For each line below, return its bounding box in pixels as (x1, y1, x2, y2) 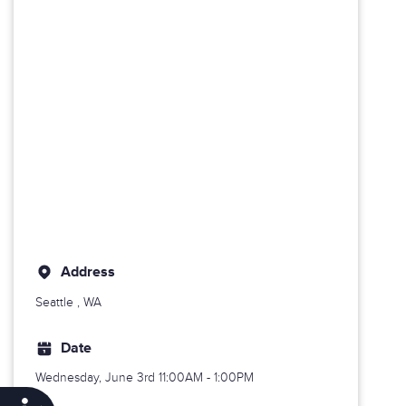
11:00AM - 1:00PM (159, 370, 254, 386)
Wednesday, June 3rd (35, 370, 159, 386)
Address (61, 263, 115, 281)
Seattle (35, 294, 73, 310)
